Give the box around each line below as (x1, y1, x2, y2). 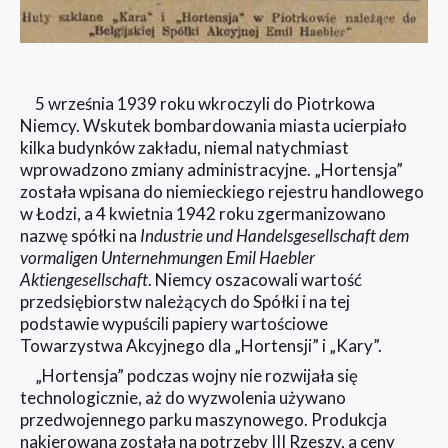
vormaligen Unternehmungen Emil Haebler (20, 246, 315, 268)
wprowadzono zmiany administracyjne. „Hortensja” (20, 158, 403, 180)
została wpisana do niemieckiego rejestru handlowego (20, 180, 424, 202)
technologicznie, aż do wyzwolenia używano (20, 386, 346, 408)
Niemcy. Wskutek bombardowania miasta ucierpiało (20, 114, 407, 136)
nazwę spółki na (20, 224, 140, 246)
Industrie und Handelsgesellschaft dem (140, 224, 409, 246)
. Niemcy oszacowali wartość (148, 268, 362, 290)
